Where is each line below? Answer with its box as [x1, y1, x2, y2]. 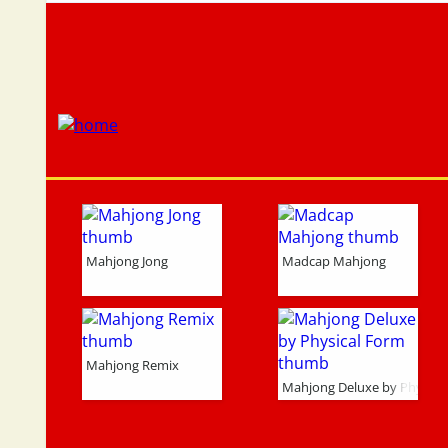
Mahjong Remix [86, 356, 179, 374]
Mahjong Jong [86, 252, 168, 270]
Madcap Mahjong [282, 252, 386, 270]
